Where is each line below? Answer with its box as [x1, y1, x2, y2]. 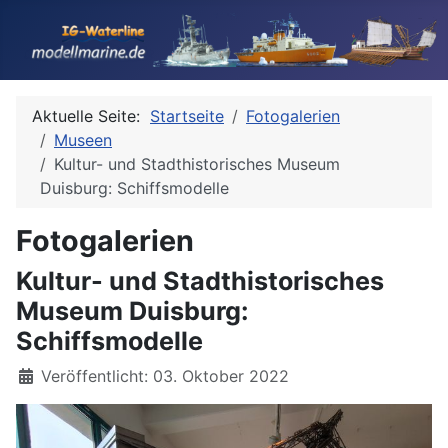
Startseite [150, 106, 224, 126]
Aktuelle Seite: [32, 106, 150, 126]
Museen [54, 130, 112, 150]
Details [15, 365, 69, 385]
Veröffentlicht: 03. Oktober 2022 [41, 366, 289, 386]
